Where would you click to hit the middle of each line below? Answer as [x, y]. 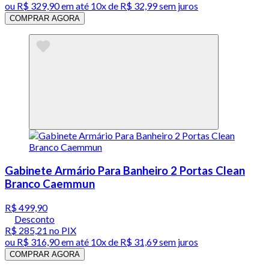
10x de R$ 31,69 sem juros [144, 241]
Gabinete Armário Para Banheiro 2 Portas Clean [125, 171]
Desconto [35, 219]
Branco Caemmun [50, 184]
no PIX [62, 230]
